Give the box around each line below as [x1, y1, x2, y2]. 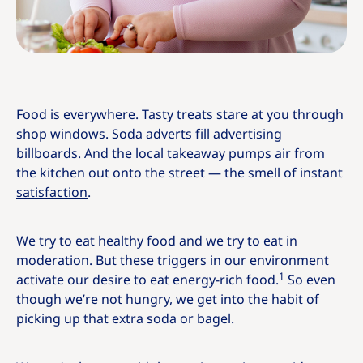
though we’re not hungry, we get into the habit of [16, 289, 319, 309]
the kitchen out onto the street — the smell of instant [16, 163, 343, 182]
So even [284, 270, 335, 289]
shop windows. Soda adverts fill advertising [16, 124, 282, 143]
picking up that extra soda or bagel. [16, 309, 234, 328]
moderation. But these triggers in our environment [16, 250, 329, 270]
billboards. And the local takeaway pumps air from [16, 143, 325, 163]
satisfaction [16, 182, 88, 202]
